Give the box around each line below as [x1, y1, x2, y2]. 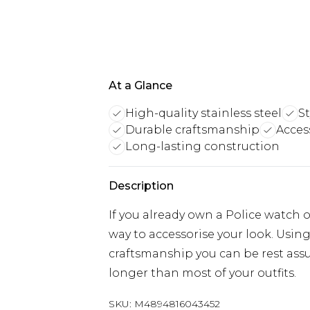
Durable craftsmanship [125, 123, 259, 136]
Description [109, 179, 174, 192]
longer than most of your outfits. [109, 266, 296, 280]
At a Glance [109, 79, 172, 92]
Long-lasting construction [125, 140, 280, 153]
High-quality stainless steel [125, 107, 282, 120]
